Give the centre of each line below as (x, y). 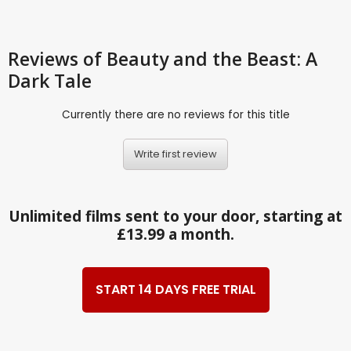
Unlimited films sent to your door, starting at (175, 216)
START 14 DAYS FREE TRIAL (175, 289)
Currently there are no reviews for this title (175, 114)
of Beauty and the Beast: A (200, 58)
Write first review (175, 154)
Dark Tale (50, 80)
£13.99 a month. (175, 234)
